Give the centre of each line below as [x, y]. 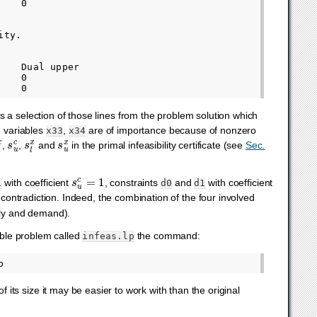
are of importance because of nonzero [171, 130]
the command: [167, 235]
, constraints [132, 183]
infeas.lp [108, 236]
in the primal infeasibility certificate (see [157, 145]
